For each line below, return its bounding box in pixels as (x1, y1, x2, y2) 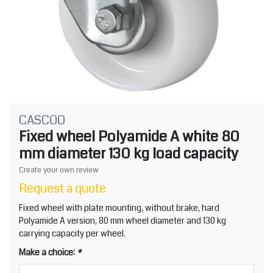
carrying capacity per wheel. (19, 227, 126, 239)
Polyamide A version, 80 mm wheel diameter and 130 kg (19, 214, 226, 227)
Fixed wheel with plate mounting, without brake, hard (19, 201, 219, 214)
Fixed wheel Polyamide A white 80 (19, 126, 239, 147)
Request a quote (19, 179, 106, 197)
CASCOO (19, 111, 65, 129)
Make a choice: (19, 246, 77, 258)
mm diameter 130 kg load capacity (19, 143, 238, 164)
